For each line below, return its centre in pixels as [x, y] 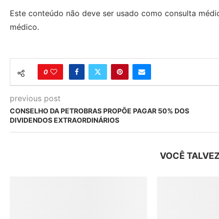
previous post [35, 98]
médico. [24, 27]
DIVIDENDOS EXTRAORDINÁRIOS [65, 120]
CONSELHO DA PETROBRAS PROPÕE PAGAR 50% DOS [99, 111]
